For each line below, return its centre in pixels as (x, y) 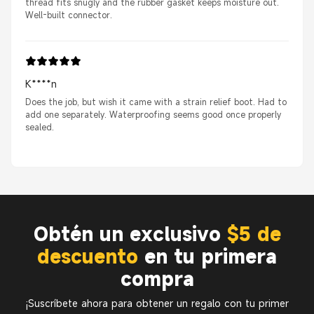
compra (157, 279)
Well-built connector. (69, 15)
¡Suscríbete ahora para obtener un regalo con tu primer (157, 303)
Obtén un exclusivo (130, 234)
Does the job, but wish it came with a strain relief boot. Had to (156, 102)
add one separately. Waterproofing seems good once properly (153, 115)
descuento (88, 257)
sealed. (40, 127)
